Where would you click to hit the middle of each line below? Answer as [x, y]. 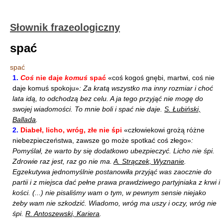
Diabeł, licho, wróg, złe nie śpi [71, 130]
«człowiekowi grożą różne [163, 130]
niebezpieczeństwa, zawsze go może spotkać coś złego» [102, 140]
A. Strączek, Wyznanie [149, 161]
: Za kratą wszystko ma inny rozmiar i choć [146, 88]
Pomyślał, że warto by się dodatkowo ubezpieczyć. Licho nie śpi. [113, 151]
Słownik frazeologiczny [65, 27]
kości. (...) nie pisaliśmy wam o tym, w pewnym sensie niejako [109, 193]
